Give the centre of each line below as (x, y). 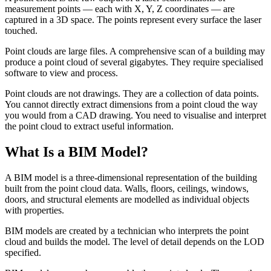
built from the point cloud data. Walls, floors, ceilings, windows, (127, 188)
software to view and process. (61, 73)
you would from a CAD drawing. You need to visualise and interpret (135, 116)
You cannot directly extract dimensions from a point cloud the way (131, 105)
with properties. (34, 210)
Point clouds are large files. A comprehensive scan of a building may (135, 51)
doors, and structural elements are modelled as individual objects (127, 199)
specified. (23, 252)
